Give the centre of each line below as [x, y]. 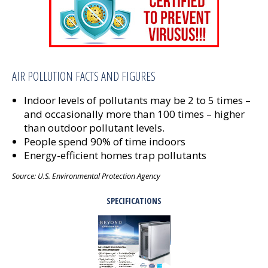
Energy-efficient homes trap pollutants [115, 155]
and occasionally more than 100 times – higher [134, 114]
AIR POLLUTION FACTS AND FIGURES [84, 76]
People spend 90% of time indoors [105, 141]
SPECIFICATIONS [134, 201]
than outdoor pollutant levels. [94, 128]
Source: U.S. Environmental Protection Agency [86, 176]
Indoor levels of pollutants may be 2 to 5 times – [137, 100]
